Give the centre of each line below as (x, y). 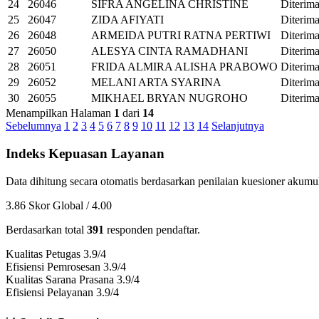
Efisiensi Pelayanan (49, 292)
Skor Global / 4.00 (70, 205)
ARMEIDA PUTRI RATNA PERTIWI (181, 36)
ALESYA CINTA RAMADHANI (169, 51)
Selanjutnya (238, 126)
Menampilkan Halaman (60, 113)
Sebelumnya (33, 126)
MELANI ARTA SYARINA (156, 83)
